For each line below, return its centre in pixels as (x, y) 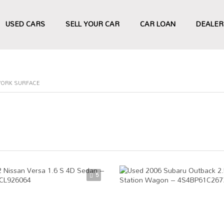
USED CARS (25, 24)
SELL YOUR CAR (92, 24)
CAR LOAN (158, 24)
